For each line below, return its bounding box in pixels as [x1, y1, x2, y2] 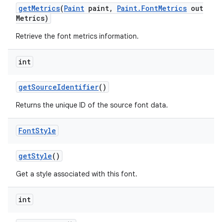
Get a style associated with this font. [16, 169, 137, 178]
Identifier [57, 82, 99, 92]
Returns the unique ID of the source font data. [16, 101, 168, 110]
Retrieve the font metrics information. [16, 32, 139, 41]
